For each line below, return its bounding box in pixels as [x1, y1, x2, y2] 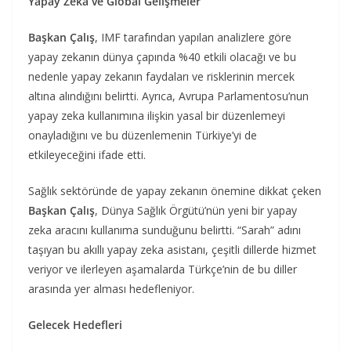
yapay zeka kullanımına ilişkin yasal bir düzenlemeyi [28, 107, 285, 123]
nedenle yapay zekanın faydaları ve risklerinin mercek [28, 68, 295, 84]
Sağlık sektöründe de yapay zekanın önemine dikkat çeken [28, 183, 321, 198]
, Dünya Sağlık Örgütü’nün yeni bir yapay [95, 202, 297, 218]
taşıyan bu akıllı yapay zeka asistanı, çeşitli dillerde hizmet [28, 241, 317, 257]
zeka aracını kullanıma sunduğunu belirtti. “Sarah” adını [28, 222, 301, 237]
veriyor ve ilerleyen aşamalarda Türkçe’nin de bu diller [28, 261, 297, 277]
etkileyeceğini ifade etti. [28, 147, 146, 162]
